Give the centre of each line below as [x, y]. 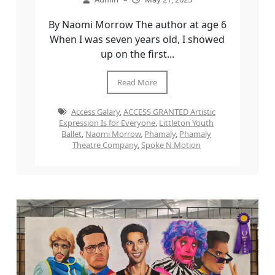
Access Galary [96, 112]
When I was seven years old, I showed [137, 40]
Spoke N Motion [171, 145]
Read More [137, 83]
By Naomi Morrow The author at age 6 [137, 25]
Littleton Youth [187, 123]
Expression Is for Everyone [107, 123]
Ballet [72, 134]
